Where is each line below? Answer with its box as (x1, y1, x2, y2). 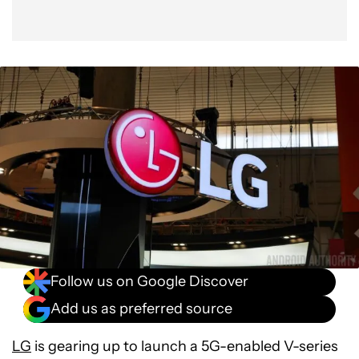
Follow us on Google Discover (50, 272, 248, 291)
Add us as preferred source (50, 300, 232, 318)
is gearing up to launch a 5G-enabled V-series (31, 337, 338, 355)
